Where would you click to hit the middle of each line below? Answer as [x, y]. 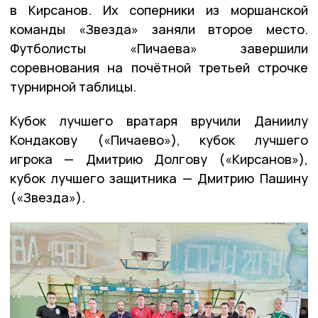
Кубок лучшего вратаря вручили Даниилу [159, 120]
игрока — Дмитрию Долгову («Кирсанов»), [159, 159]
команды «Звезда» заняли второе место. [159, 29]
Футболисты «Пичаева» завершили [159, 48]
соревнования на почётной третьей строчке [159, 67]
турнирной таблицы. [73, 86]
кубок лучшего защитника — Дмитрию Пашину [159, 178]
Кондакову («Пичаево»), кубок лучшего [159, 139]
